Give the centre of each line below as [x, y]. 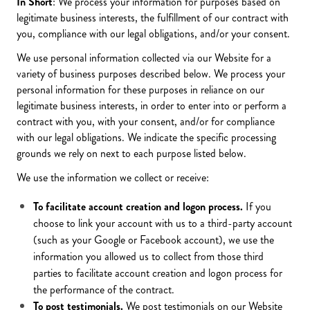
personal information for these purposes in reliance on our [140, 90]
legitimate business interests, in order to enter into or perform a [152, 106]
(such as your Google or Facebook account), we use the [154, 240]
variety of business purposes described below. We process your [151, 74]
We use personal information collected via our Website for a [144, 58]
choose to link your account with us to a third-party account [163, 223]
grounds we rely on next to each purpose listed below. [131, 153]
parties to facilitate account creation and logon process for [158, 273]
